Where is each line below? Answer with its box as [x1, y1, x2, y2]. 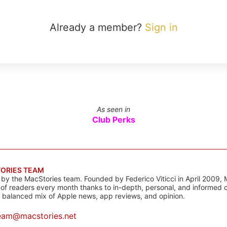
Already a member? [49, 21, 145, 33]
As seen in [97, 105, 130, 113]
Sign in [144, 21, 178, 33]
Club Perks [92, 115, 135, 125]
